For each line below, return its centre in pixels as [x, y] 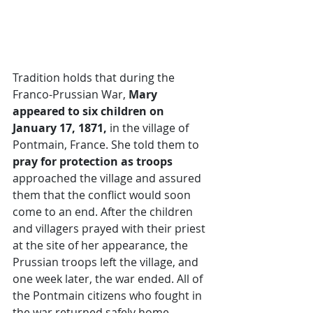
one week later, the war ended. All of [109, 279]
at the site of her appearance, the [102, 245]
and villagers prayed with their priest [110, 228]
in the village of [149, 128]
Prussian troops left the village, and [107, 262]
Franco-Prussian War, [69, 94]
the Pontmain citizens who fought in [109, 296]
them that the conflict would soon [103, 195]
